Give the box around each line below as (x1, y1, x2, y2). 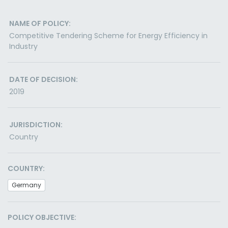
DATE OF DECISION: (9, 74, 78, 84)
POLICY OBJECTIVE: (8, 212, 76, 222)
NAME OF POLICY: (9, 18, 71, 28)
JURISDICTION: (9, 120, 63, 130)
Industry (9, 41, 38, 51)
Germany (12, 181, 41, 189)
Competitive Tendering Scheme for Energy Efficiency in (9, 31, 208, 41)
